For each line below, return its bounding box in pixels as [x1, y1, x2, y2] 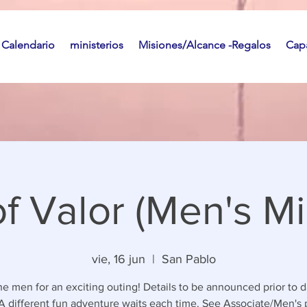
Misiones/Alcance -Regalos [138, 38, 271, 51]
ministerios [70, 38, 123, 51]
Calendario [1, 38, 55, 51]
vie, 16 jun [91, 252, 145, 266]
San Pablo [161, 252, 216, 266]
